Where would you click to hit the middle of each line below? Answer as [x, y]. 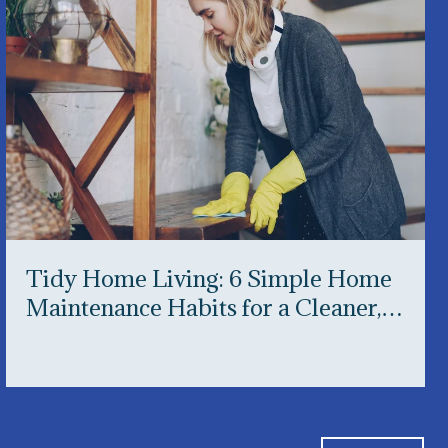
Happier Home [105, 335]
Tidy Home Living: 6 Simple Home [209, 277]
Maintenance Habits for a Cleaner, [203, 306]
